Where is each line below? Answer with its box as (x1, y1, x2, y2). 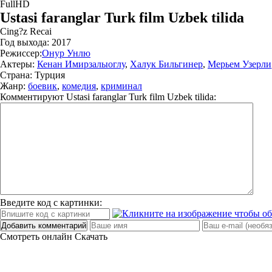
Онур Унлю (42, 48, 90, 58)
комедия (62, 81, 96, 91)
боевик (28, 81, 57, 91)
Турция (32, 70, 65, 80)
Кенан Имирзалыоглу (37, 59, 125, 69)
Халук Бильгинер (130, 59, 203, 69)
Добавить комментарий (1, 221, 86, 230)
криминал (101, 81, 142, 91)
